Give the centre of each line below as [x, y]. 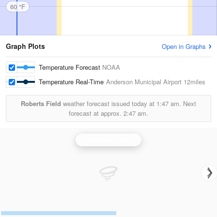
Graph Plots [25, 46]
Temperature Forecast [70, 67]
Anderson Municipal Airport [144, 82]
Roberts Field [41, 103]
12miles [194, 82]
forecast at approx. [96, 113]
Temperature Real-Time [72, 82]
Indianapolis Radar [108, 140]
